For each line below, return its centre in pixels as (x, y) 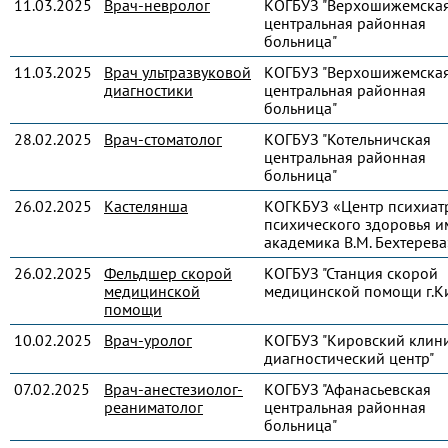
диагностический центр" (349, 358)
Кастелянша (146, 206)
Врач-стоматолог (163, 139)
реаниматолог (153, 407)
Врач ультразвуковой (177, 72)
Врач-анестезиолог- (173, 389)
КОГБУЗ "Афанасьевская (347, 389)
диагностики (148, 90)
